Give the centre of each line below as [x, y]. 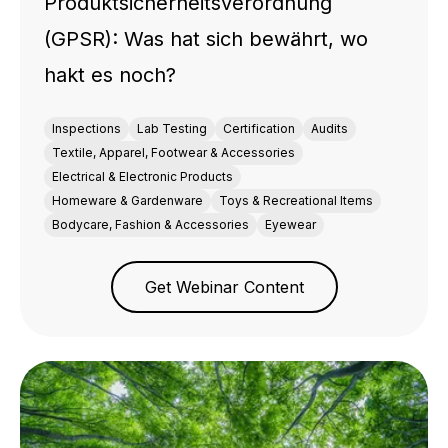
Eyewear [290, 225]
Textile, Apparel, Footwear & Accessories [173, 153]
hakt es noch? [110, 75]
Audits [329, 129]
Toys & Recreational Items [296, 201]
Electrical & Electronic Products [142, 177]
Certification [259, 129]
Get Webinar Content [224, 287]
